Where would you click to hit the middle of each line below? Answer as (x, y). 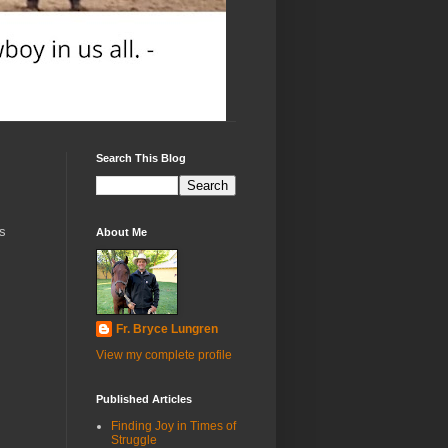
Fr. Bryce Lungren (167, 329)
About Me (121, 232)
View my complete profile (164, 355)
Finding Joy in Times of (173, 426)
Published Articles (144, 399)
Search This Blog (141, 158)
